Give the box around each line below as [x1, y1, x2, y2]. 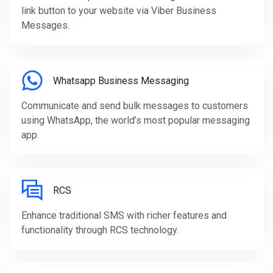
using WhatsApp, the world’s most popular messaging [21, 115, 250, 127]
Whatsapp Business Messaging [53, 74, 189, 87]
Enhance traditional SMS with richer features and [21, 210, 227, 222]
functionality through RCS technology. [21, 224, 179, 236]
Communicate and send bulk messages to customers [21, 100, 248, 112]
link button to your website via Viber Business [21, 5, 216, 17]
